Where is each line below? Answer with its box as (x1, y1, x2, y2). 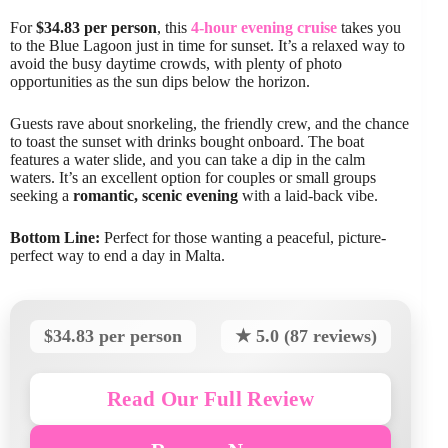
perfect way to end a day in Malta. (10, 247, 225, 265)
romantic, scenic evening (73, 187, 238, 205)
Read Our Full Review (107, 387, 315, 411)
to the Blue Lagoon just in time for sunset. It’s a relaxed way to (10, 37, 405, 55)
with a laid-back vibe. (238, 187, 378, 205)
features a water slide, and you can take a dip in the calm (10, 151, 365, 169)
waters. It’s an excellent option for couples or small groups (10, 169, 376, 187)
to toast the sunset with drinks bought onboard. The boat (10, 133, 364, 151)
